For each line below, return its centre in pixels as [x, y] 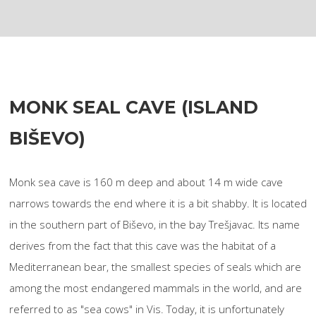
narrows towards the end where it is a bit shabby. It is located [158, 203]
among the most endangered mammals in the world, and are [156, 288]
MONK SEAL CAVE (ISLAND [134, 107]
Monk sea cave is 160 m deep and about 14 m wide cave [146, 182]
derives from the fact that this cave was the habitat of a [142, 245]
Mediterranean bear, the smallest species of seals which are [155, 267]
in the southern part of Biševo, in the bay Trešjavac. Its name [154, 224]
